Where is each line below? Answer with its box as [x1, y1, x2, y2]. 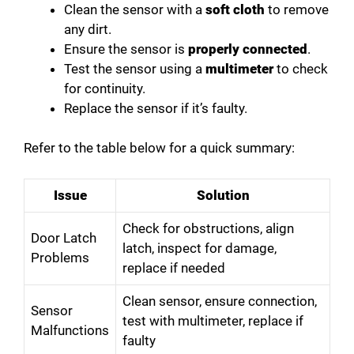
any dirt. [64, 21, 111, 37]
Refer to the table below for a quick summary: [24, 140, 295, 156]
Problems [31, 249, 89, 265]
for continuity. [64, 80, 145, 96]
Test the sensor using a [64, 60, 205, 77]
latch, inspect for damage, [122, 239, 277, 256]
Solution [196, 186, 250, 203]
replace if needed [122, 259, 225, 276]
